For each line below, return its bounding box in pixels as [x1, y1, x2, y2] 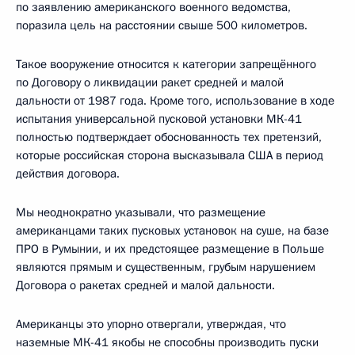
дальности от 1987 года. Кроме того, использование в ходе [16, 92, 334, 109]
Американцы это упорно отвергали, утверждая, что [16, 315, 286, 332]
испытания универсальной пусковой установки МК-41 [16, 110, 302, 127]
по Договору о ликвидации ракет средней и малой [16, 74, 284, 90]
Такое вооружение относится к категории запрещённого [16, 55, 316, 72]
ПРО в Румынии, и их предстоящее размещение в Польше [16, 240, 324, 257]
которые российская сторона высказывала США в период [16, 147, 323, 163]
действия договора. [16, 165, 120, 181]
